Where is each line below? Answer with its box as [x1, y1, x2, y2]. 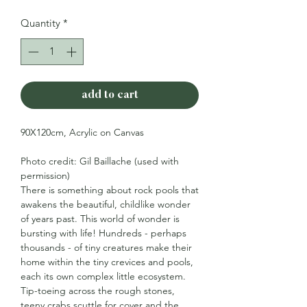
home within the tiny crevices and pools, [21, 255, 193, 268]
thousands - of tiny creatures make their [21, 241, 192, 254]
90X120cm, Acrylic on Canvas [21, 125, 144, 138]
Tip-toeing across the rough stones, [21, 284, 175, 297]
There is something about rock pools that [21, 183, 199, 196]
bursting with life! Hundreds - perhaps [21, 226, 186, 239]
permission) [21, 169, 70, 182]
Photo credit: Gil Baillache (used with [21, 154, 179, 167]
